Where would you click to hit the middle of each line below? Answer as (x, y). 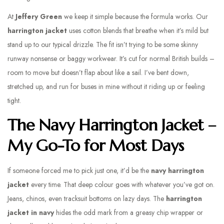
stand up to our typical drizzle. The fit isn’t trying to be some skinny (103, 44)
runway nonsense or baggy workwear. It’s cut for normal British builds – (111, 58)
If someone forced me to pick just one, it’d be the (79, 170)
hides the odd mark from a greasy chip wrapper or (128, 212)
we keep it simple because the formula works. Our (135, 16)
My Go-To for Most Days (96, 145)
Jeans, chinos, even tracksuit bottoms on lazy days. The (87, 198)
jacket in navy (31, 212)
